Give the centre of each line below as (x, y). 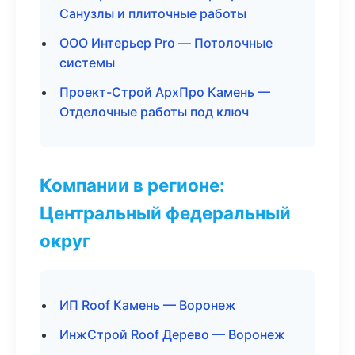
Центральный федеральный (165, 213)
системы (87, 63)
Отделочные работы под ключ (154, 112)
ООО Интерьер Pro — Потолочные (166, 43)
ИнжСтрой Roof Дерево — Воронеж (172, 334)
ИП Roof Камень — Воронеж (148, 305)
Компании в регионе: (132, 185)
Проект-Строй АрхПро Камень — (165, 92)
